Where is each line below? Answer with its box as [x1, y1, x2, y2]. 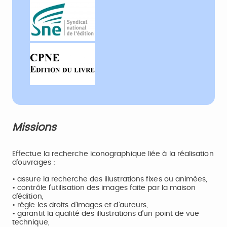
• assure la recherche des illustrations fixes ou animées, [12, 176, 208, 183]
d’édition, [12, 193, 44, 200]
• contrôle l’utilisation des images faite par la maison [12, 184, 196, 192]
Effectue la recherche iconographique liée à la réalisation [12, 150, 214, 158]
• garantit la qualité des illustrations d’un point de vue [12, 210, 200, 217]
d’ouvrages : [12, 159, 55, 166]
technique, [12, 219, 50, 226]
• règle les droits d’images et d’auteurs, [12, 202, 148, 209]
